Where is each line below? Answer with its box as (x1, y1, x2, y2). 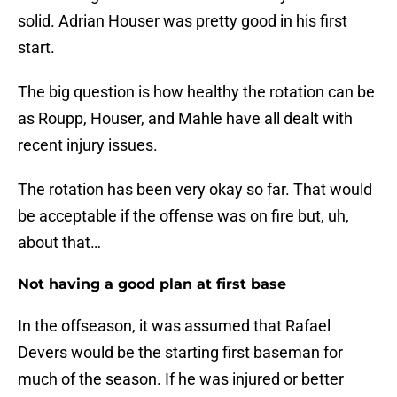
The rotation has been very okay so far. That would (18, 180, 372, 199)
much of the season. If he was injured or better (18, 370, 344, 389)
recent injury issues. (18, 136, 158, 155)
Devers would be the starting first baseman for (18, 343, 343, 362)
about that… (18, 233, 101, 253)
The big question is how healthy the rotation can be (18, 82, 375, 102)
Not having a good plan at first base (18, 276, 286, 293)
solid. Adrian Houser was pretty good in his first (18, 12, 347, 31)
